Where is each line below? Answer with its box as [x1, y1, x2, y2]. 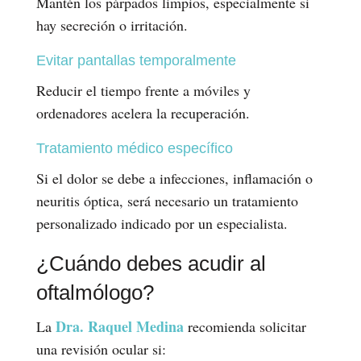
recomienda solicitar [187, 316, 306, 336]
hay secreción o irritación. [35, 15, 188, 35]
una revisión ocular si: [35, 338, 166, 359]
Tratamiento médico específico [35, 139, 233, 156]
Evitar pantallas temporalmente [35, 52, 236, 68]
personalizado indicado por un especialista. [35, 213, 288, 233]
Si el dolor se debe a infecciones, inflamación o [35, 168, 313, 188]
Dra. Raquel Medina [55, 315, 184, 337]
